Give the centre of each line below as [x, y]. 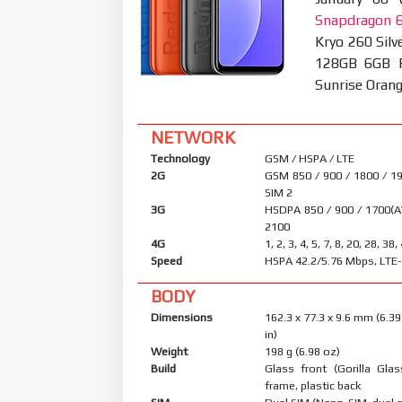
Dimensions [182, 317]
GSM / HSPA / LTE [310, 158]
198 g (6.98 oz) [303, 351]
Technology [180, 158]
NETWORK [193, 137]
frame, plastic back [313, 385]
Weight [169, 351]
